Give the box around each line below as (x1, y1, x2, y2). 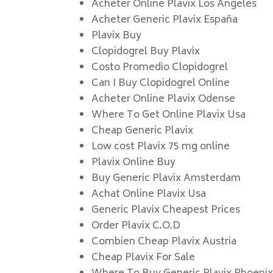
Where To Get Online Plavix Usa (91, 107, 246, 124)
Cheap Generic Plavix (91, 122, 194, 140)
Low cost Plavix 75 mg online (91, 138, 230, 155)
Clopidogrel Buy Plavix (91, 43, 200, 60)
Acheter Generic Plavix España (91, 12, 238, 29)
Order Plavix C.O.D (91, 218, 181, 235)
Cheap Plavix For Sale (91, 249, 196, 266)
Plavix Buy (91, 27, 142, 44)
